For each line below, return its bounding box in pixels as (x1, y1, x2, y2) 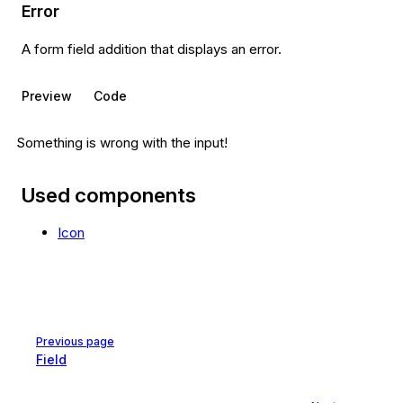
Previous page (36, 335, 114, 349)
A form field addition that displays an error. (22, 40, 282, 58)
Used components (22, 182, 196, 207)
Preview (22, 87, 72, 103)
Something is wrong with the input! (16, 133, 228, 151)
